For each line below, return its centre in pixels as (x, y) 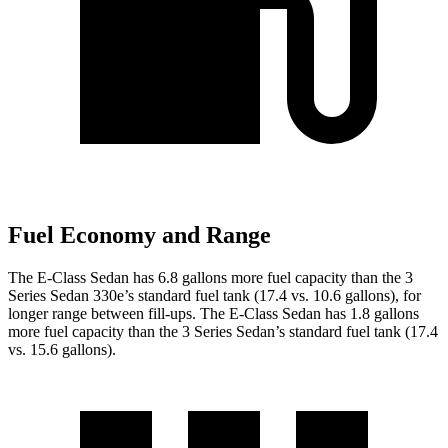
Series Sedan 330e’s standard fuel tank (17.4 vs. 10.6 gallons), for (214, 296)
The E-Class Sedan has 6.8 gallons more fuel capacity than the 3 (210, 278)
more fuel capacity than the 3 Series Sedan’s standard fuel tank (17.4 (223, 332)
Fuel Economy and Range (139, 235)
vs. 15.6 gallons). (62, 350)
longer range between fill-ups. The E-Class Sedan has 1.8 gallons (213, 314)
